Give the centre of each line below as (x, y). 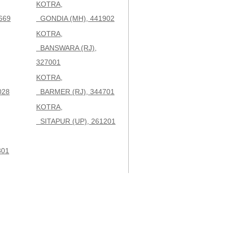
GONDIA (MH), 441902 (75, 18)
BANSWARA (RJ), (66, 48)
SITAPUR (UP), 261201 (76, 121)
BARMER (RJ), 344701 (75, 92)
